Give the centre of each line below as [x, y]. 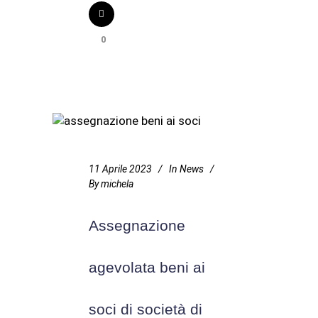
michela [117, 184]
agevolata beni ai [147, 267]
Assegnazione [137, 225]
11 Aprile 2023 [120, 169]
